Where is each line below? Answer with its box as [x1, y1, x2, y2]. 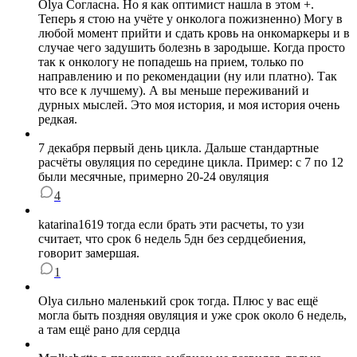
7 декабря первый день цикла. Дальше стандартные [38, 141, 319, 155]
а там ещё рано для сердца [38, 323, 180, 337]
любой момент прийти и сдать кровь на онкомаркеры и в [38, 26, 350, 41]
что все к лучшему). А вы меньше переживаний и [38, 84, 309, 98]
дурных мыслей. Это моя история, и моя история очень [38, 98, 339, 112]
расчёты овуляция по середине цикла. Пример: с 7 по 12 [38, 155, 343, 170]
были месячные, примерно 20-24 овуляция [38, 170, 269, 184]
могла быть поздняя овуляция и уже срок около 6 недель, [38, 308, 347, 323]
